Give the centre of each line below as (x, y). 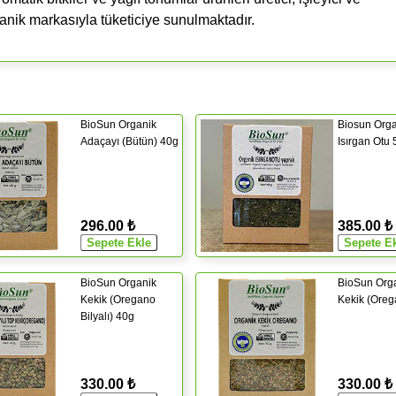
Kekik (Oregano (118, 299)
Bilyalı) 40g (107, 316)
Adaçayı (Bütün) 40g (129, 141)
